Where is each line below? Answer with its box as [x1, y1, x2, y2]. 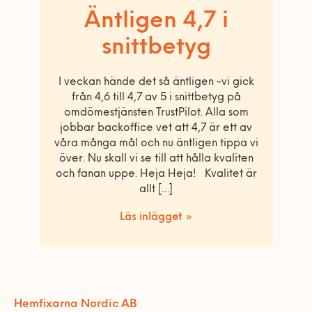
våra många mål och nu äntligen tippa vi [54, 138, 258, 149]
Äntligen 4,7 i [84, 10, 228, 33]
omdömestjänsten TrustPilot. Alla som [63, 107, 249, 118]
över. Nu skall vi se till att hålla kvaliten [58, 153, 253, 164]
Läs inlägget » [120, 212, 192, 223]
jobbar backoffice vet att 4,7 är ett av [60, 123, 252, 134]
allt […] [139, 184, 173, 195]
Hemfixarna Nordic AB [14, 298, 137, 310]
